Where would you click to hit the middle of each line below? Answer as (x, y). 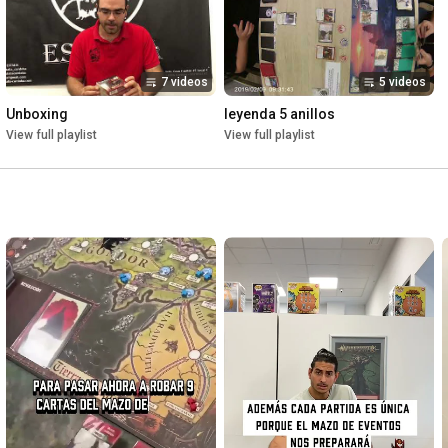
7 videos (184, 82)
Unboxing (37, 114)
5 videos (402, 82)
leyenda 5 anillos (279, 114)
